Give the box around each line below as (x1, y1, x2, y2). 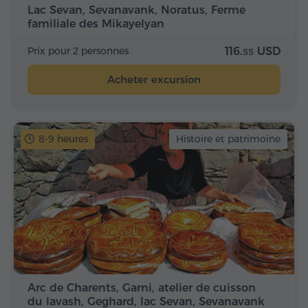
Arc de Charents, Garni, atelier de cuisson (27, 280, 256, 294)
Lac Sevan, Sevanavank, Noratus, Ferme (27, 3, 245, 17)
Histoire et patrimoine (176, 133, 280, 146)
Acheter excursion (107, 73, 201, 87)
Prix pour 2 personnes (27, 45, 129, 58)
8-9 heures (38, 133, 88, 146)
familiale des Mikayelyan (27, 17, 164, 31)
